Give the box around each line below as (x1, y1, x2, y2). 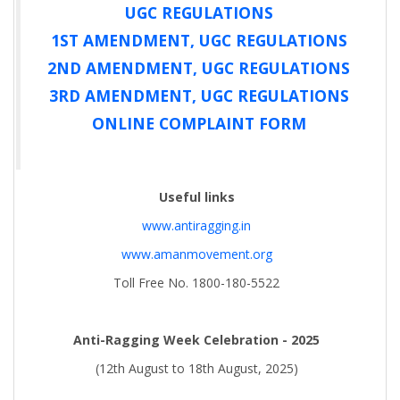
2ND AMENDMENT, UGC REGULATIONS (47, 56, 350, 79)
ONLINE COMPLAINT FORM (91, 112, 306, 134)
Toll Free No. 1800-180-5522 (113, 273, 279, 291)
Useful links (158, 187, 235, 205)
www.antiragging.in (142, 216, 251, 234)
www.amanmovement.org (121, 245, 272, 262)
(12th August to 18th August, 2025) (95, 359, 298, 377)
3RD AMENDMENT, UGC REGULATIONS (48, 84, 349, 106)
